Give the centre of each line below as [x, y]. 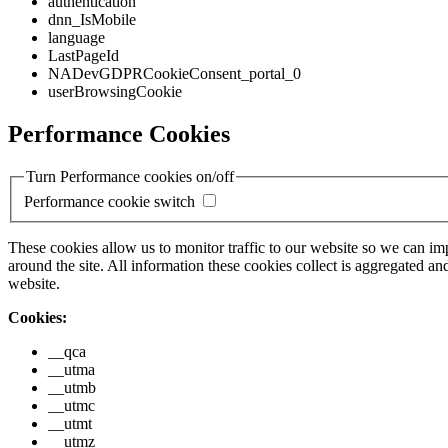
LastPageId [83, 55]
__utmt [70, 424]
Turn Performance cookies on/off [130, 176]
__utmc [71, 406]
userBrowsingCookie [115, 91]
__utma [71, 370]
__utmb [72, 388]
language [76, 37]
